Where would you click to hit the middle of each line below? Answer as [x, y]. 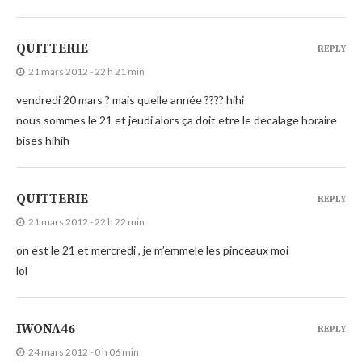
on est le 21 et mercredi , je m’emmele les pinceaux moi [152, 250]
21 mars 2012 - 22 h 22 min [86, 221]
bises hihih [43, 140]
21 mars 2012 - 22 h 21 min [86, 71]
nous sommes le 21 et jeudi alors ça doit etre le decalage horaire [177, 120]
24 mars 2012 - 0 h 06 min [84, 351]
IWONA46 [46, 328]
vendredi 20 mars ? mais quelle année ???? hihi [130, 99]
